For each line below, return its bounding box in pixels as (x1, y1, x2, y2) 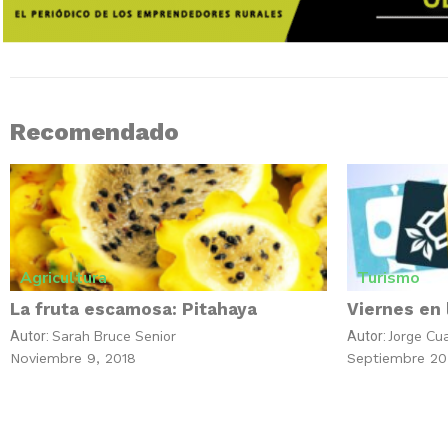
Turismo (356, 266, 420, 289)
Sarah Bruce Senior (52, 327, 176, 347)
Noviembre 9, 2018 (10, 350, 136, 367)
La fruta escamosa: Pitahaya (10, 299, 257, 320)
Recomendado (10, 117, 179, 146)
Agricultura (20, 266, 107, 289)
